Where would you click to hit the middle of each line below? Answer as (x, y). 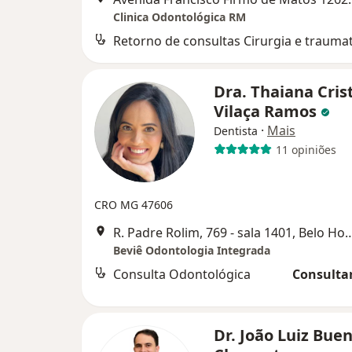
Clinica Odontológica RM (180, 17)
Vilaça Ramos (267, 112)
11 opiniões (306, 149)
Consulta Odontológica (182, 275)
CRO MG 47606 (134, 205)
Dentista (236, 131)
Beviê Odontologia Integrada (192, 251)
